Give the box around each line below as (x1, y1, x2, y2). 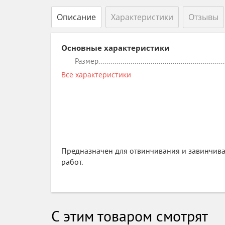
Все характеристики (61, 70, 131, 79)
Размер (75, 56, 98, 66)
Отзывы (188, 12, 218, 23)
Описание (57, 12, 96, 23)
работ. (61, 157, 83, 167)
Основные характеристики (61, 43, 170, 53)
